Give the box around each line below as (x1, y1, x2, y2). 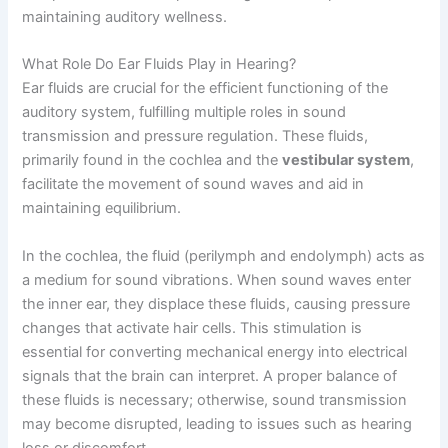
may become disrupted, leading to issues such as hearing (22, 414, 413, 433)
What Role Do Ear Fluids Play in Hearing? (22, 55, 297, 74)
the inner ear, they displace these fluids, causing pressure (22, 294, 411, 313)
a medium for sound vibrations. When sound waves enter (22, 270, 412, 289)
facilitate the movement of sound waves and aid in (22, 175, 365, 194)
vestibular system (282, 151, 411, 170)
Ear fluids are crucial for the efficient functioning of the (22, 79, 389, 98)
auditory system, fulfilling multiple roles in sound (22, 103, 347, 122)
